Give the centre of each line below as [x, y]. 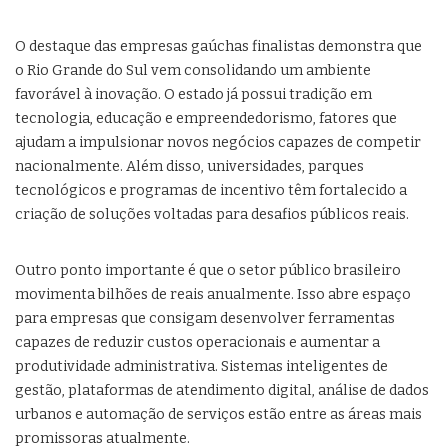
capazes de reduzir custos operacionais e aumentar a [197, 343]
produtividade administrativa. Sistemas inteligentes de [201, 367]
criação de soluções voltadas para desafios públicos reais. [212, 215]
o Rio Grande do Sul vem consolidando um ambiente [193, 71]
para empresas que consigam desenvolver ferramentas [205, 319]
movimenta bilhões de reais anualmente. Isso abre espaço [213, 295]
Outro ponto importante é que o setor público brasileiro [208, 271]
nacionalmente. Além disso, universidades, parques [189, 167]
